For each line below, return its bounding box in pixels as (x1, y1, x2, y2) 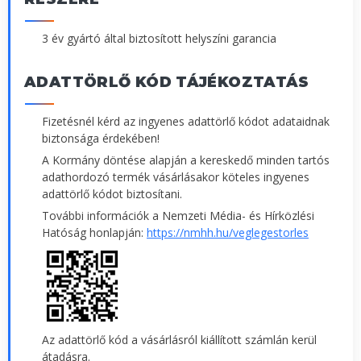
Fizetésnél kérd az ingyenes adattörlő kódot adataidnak (42, 113, 330, 129)
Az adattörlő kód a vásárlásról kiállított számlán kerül (42, 332, 317, 348)
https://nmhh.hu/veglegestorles (147, 225, 309, 241)
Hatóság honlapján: (42, 225, 147, 241)
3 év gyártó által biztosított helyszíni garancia (42, 30, 276, 46)
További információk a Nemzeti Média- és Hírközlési (42, 208, 314, 224)
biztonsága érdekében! (42, 130, 160, 146)
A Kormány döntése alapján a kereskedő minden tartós (42, 151, 330, 168)
